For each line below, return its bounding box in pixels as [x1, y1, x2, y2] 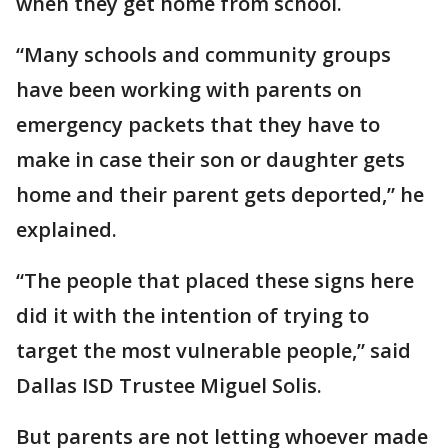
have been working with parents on [16, 76, 362, 103]
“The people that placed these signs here [16, 267, 414, 294]
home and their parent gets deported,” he [16, 181, 424, 208]
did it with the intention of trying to [16, 302, 369, 329]
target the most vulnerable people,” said [16, 337, 411, 364]
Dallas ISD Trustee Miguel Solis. [16, 372, 322, 399]
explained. [16, 216, 117, 243]
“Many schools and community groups [16, 41, 391, 68]
